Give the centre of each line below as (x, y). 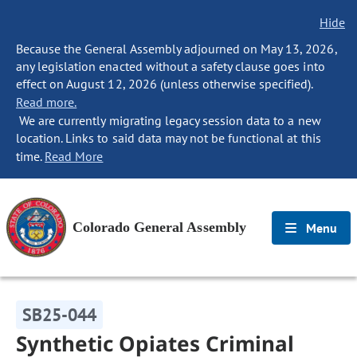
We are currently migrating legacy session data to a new (169, 120)
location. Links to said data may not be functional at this (169, 138)
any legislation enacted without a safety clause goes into (171, 66)
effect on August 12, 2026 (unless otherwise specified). (165, 84)
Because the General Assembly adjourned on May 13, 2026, (177, 49)
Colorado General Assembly (159, 227)
